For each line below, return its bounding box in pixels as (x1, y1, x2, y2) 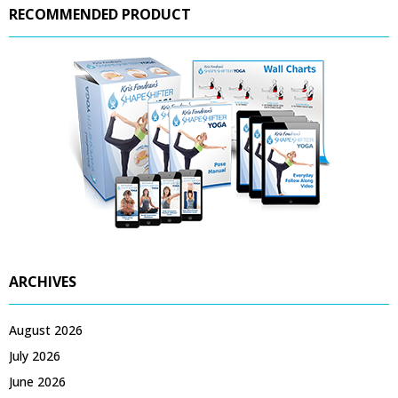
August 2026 (9, 321, 83, 338)
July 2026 (9, 346, 60, 364)
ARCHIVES (9, 271, 76, 291)
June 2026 (9, 372, 66, 390)
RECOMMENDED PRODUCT (9, 4, 191, 24)
